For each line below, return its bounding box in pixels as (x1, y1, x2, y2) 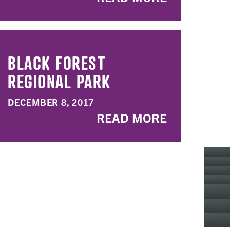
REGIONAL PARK (8, 70, 111, 92)
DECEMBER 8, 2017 (8, 96, 94, 108)
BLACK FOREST (8, 51, 105, 74)
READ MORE (97, 110, 167, 125)
